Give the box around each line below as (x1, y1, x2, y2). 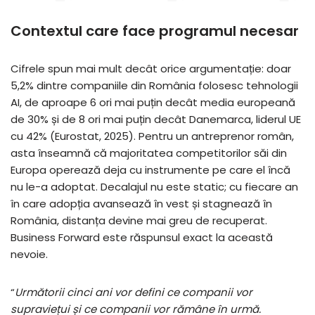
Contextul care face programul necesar (11, 20, 299, 41)
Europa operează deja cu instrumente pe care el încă (11, 162, 290, 177)
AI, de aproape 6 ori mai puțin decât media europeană (11, 94, 295, 110)
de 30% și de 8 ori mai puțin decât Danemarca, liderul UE (11, 111, 301, 127)
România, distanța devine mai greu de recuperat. (11, 212, 267, 228)
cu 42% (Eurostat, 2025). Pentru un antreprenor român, (11, 128, 294, 143)
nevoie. (11, 246, 48, 262)
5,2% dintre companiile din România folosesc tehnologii (11, 77, 298, 93)
